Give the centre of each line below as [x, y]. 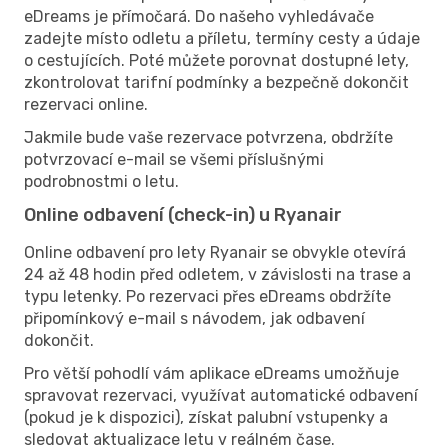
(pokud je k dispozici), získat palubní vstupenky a [206, 417]
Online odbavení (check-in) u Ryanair [183, 214]
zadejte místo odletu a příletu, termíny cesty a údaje [222, 38]
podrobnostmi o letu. [101, 181]
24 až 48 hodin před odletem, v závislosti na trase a [217, 274]
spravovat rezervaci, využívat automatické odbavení [221, 395]
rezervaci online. [86, 104]
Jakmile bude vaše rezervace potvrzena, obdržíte [208, 137]
